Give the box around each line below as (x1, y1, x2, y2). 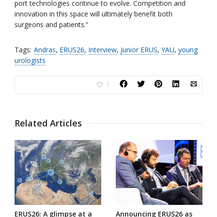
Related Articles (15, 117, 82, 129)
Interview (88, 45, 117, 55)
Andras (34, 45, 56, 55)
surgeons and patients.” (15, 20, 88, 30)
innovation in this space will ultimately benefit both (15, 9, 172, 19)
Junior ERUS (121, 45, 157, 55)
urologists (15, 56, 46, 65)
